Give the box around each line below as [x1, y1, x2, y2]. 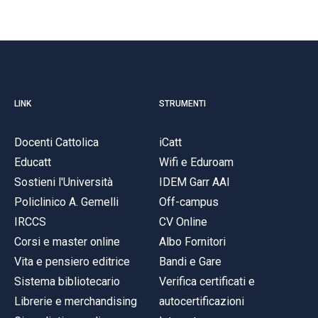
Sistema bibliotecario [14, 274, 120, 288]
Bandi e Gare [159, 254, 221, 268]
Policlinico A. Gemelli [14, 194, 119, 209]
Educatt [14, 155, 51, 169]
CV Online [159, 214, 207, 229]
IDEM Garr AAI [159, 175, 230, 189]
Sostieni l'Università [14, 175, 113, 189]
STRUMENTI [159, 98, 206, 109]
